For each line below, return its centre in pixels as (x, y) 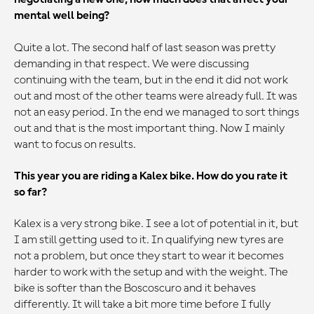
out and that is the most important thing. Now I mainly (149, 128)
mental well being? (62, 16)
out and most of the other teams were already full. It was (156, 96)
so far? (30, 192)
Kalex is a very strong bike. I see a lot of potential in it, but (156, 224)
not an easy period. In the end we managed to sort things (157, 112)
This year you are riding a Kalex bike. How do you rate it (151, 176)
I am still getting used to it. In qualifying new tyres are (149, 240)
